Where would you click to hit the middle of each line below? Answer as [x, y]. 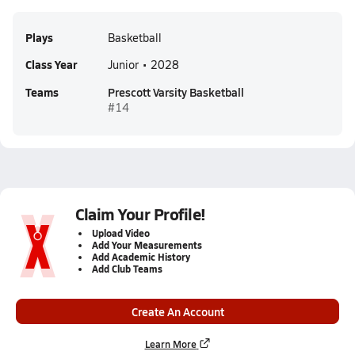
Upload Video [121, 233]
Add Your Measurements [147, 245]
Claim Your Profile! [141, 214]
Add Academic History [141, 257]
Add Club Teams [127, 269]
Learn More [170, 344]
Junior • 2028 [143, 65]
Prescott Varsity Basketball [176, 92]
